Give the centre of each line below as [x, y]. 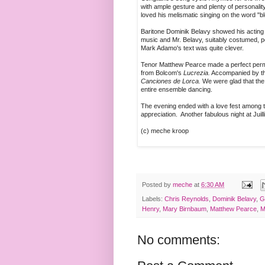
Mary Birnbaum [185, 209]
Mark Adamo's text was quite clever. [192, 48]
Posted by [157, 184]
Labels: [153, 199]
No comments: [179, 240]
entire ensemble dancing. [177, 90]
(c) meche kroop [165, 131]
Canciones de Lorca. [171, 81]
